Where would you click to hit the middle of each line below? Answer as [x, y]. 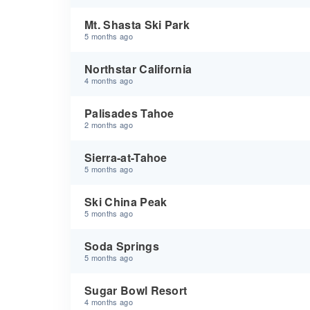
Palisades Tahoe [129, 113]
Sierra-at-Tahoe [126, 157]
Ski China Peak [126, 202]
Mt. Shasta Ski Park [137, 25]
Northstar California [138, 69]
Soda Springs [122, 246]
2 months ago [109, 125]
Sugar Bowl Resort [136, 290]
